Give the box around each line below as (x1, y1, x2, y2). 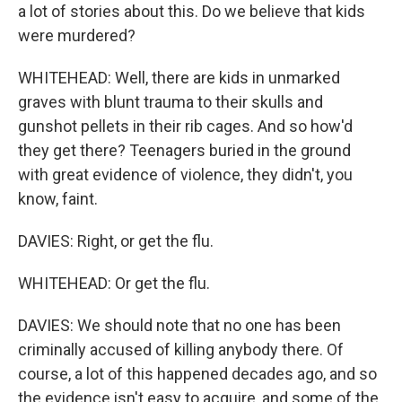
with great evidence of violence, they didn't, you (18, 165, 353, 184)
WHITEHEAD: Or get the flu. (18, 274, 210, 293)
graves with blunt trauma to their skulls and (18, 92, 323, 111)
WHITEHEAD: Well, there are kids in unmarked (18, 68, 340, 87)
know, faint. (18, 189, 98, 208)
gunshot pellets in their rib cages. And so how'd (18, 117, 353, 135)
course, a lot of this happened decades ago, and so (18, 364, 377, 383)
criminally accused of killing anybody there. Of (18, 340, 344, 359)
